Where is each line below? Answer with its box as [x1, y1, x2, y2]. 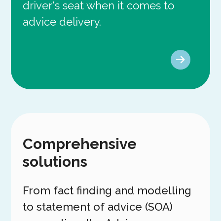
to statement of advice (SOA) [23, 200, 173, 213]
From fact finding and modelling [23, 184, 192, 197]
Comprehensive [23, 135, 137, 152]
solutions [23, 152, 88, 170]
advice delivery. [23, 15, 102, 29]
